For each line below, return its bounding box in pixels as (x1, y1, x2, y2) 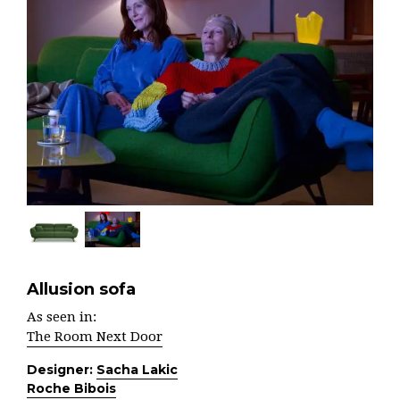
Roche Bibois (27, 380, 116, 397)
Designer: (27, 362, 96, 379)
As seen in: (27, 309, 96, 326)
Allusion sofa (27, 279, 136, 300)
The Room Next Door (27, 329, 162, 346)
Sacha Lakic (96, 362, 178, 379)
